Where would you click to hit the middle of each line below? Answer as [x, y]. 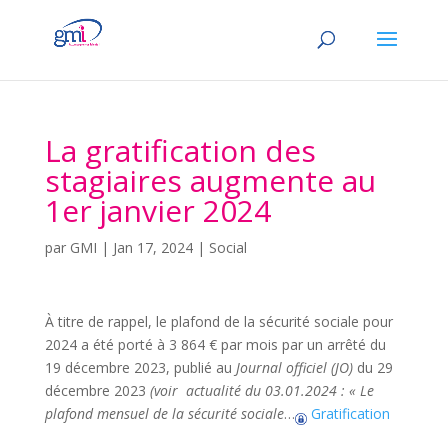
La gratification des [180, 150]
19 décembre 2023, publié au [140, 367]
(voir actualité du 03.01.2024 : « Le [261, 390]
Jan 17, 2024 [152, 247]
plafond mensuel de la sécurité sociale [164, 413]
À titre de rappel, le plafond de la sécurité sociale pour [218, 321]
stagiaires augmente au [210, 180]
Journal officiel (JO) [294, 367]
